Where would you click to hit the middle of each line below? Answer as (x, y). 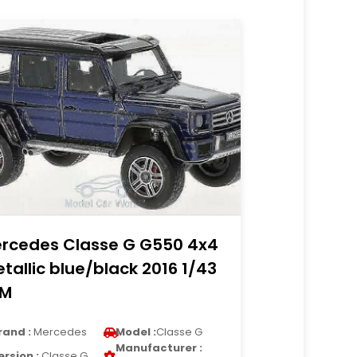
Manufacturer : (159, 348)
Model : (136, 332)
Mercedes (59, 332)
